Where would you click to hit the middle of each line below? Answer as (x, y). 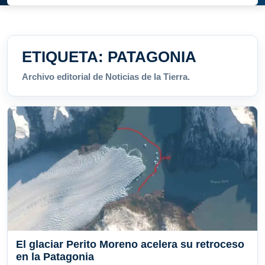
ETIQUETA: (65, 57)
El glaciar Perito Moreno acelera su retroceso (130, 245)
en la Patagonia (55, 257)
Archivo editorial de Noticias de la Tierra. (106, 77)
